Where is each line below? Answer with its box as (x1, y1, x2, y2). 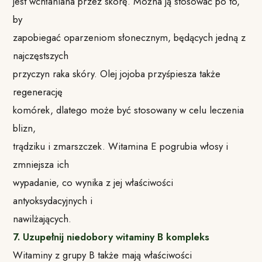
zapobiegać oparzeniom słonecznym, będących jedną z (13, 30, 246, 44)
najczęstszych (13, 48, 69, 63)
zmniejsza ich (13, 157, 70, 171)
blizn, (13, 120, 36, 135)
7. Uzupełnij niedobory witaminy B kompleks (13, 229, 210, 244)
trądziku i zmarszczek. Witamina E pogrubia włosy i (13, 139, 229, 153)
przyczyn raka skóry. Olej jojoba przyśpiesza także (13, 66, 221, 81)
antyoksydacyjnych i (13, 193, 93, 208)
